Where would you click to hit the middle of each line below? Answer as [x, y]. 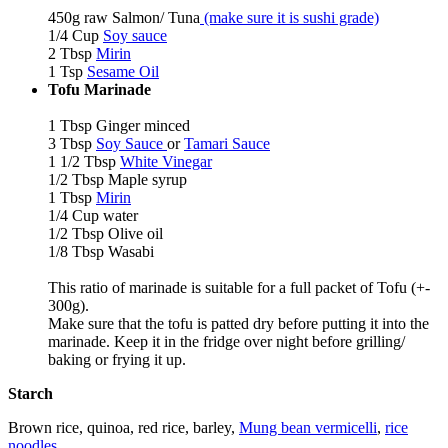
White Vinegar [166, 162]
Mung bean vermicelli [308, 428]
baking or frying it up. [117, 360]
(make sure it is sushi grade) [289, 18]
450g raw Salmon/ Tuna [124, 18]
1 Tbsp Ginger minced [119, 126]
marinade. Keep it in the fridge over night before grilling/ [226, 342]
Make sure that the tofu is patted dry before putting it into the [238, 324]
